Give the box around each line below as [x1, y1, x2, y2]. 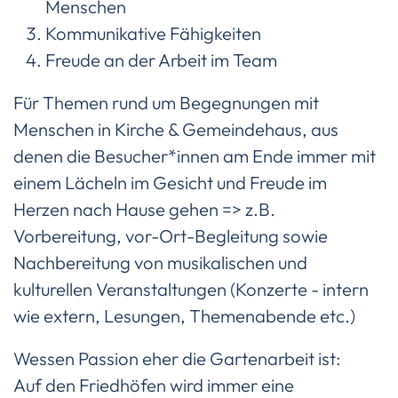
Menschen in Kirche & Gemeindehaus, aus [13, 118, 338, 140]
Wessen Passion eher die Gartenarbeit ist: [13, 347, 340, 370]
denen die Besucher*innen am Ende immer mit [13, 145, 376, 167]
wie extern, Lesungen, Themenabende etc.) [13, 305, 355, 327]
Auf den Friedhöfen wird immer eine [13, 374, 294, 396]
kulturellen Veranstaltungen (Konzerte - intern [13, 278, 369, 300]
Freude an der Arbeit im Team [45, 49, 277, 71]
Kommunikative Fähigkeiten [45, 22, 261, 44]
